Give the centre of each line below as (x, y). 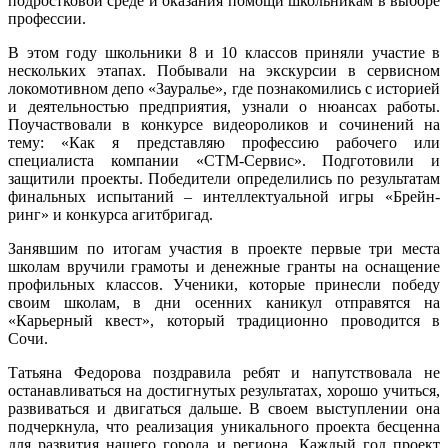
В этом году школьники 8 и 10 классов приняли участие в (224, 53)
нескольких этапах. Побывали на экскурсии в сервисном (224, 71)
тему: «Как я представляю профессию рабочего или (224, 143)
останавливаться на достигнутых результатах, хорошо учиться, (224, 391)
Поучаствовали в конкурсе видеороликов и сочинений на (224, 125)
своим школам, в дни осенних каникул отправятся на (224, 303)
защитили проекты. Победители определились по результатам (224, 179)
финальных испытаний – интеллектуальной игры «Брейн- (224, 197)
